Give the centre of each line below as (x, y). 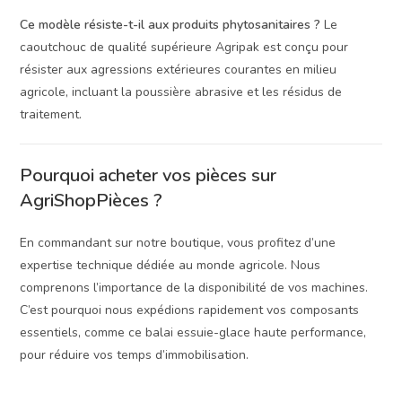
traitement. (51, 114)
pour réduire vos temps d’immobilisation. (135, 354)
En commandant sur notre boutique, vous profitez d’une (178, 242)
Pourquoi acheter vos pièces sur (149, 175)
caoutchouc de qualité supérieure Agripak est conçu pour (184, 47)
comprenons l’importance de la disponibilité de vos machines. (194, 287)
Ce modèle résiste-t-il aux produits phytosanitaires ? (170, 24)
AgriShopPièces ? (92, 200)
